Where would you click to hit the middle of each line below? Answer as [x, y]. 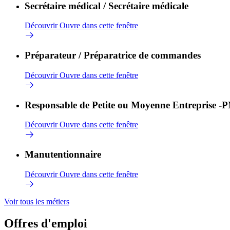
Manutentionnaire [63, 155]
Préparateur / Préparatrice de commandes [113, 55]
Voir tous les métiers [37, 202]
